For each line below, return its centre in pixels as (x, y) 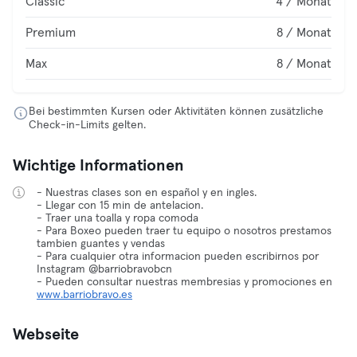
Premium (51, 33)
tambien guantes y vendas (101, 244)
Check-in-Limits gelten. (87, 125)
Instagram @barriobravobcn (104, 269)
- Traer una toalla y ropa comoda (118, 218)
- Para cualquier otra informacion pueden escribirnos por (178, 257)
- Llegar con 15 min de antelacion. (120, 206)
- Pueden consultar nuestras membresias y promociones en (184, 282)
